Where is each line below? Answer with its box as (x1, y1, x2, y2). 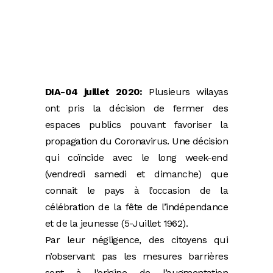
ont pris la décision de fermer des (45, 102, 228, 115)
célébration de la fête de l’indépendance (45, 201, 228, 213)
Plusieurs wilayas (142, 86, 229, 98)
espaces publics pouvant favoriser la (45, 119, 228, 131)
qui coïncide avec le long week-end (45, 152, 228, 164)
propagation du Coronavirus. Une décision (45, 135, 228, 147)
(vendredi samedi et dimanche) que (45, 168, 228, 180)
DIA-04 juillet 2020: (45, 86, 143, 98)
